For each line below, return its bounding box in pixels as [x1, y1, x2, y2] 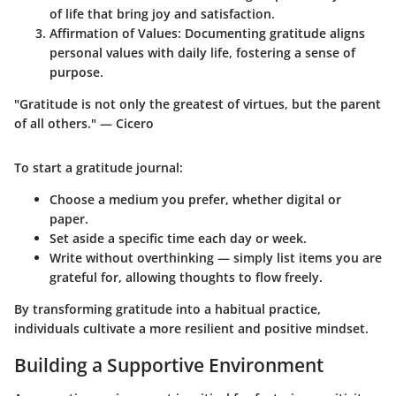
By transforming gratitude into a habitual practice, [14, 300, 321, 317]
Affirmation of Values [49, 24, 178, 42]
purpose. [49, 63, 103, 80]
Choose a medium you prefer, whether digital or [49, 190, 341, 208]
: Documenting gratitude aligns [178, 24, 365, 42]
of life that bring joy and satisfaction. [49, 4, 275, 22]
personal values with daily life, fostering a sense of [49, 43, 355, 61]
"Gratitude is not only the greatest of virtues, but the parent [14, 95, 381, 112]
